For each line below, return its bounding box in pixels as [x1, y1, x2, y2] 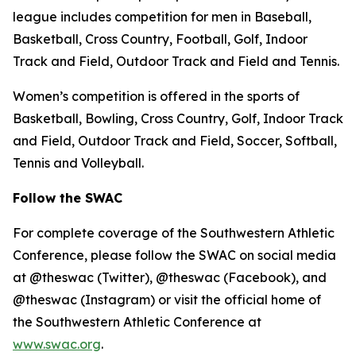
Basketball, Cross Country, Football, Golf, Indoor [13, 31, 308, 47]
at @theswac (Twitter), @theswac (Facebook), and [13, 269, 327, 285]
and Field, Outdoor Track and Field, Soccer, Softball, [13, 133, 337, 149]
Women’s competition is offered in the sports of [13, 88, 300, 104]
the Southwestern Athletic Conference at [13, 314, 261, 330]
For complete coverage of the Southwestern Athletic [13, 225, 335, 241]
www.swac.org [13, 336, 101, 352]
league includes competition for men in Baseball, [13, 9, 311, 25]
